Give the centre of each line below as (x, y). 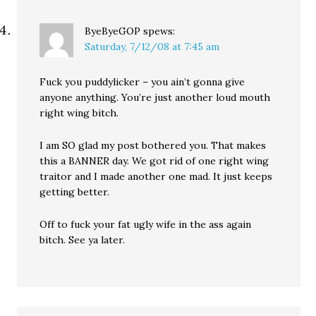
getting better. (75, 192)
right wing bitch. (79, 113)
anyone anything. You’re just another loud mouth (155, 97)
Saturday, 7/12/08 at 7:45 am (152, 47)
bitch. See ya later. (83, 240)
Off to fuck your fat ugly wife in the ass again (146, 224)
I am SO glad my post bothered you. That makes (153, 145)
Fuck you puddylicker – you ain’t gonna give (142, 82)
